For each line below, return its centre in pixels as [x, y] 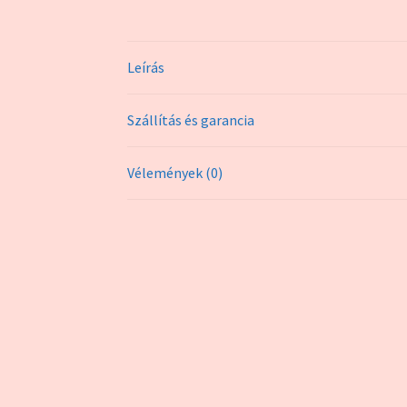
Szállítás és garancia [191, 119]
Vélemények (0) [175, 172]
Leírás [146, 67]
